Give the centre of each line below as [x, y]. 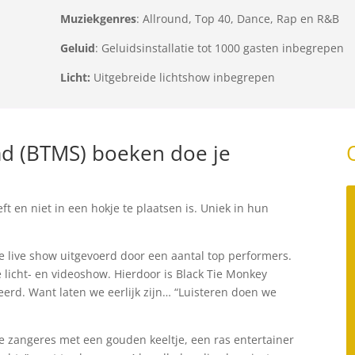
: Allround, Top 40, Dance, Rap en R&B [237, 19]
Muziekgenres [98, 19]
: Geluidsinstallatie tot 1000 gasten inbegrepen [219, 48]
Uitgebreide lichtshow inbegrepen [182, 77]
